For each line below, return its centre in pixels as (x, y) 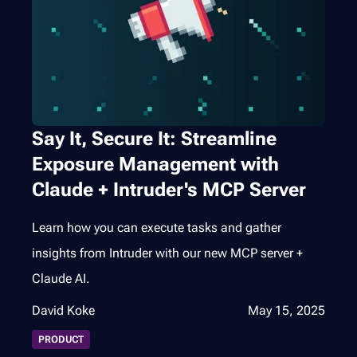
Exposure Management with (155, 165)
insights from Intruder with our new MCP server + (167, 253)
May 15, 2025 (286, 311)
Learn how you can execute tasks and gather (157, 228)
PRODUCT (61, 340)
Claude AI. (61, 279)
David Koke (63, 311)
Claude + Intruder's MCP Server (169, 190)
